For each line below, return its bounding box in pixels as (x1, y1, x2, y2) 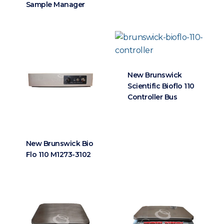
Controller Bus (127, 92, 177, 102)
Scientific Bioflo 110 (127, 81, 194, 91)
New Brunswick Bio (25, 138, 93, 148)
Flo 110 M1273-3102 (25, 149, 91, 159)
